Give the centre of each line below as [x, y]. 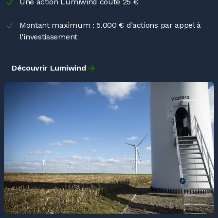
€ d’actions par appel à [160, 25]
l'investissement [48, 36]
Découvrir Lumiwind [49, 68]
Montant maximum [55, 25]
